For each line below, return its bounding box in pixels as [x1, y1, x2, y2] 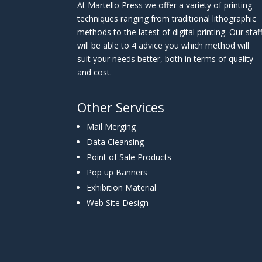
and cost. [77, 67, 112, 78]
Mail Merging [87, 121, 136, 132]
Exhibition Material [87, 182, 156, 193]
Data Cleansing [87, 136, 144, 147]
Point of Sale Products [87, 151, 171, 163]
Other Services [77, 98, 164, 116]
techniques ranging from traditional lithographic [77, 13, 256, 24]
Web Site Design [87, 197, 149, 208]
